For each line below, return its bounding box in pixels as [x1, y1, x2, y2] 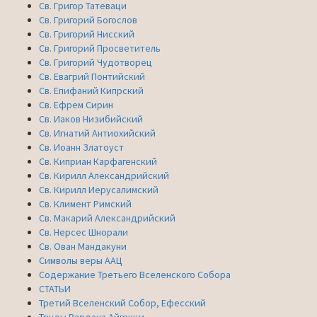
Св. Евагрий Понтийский [39, 69, 145, 83]
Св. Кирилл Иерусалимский [39, 183, 158, 196]
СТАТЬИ [39, 282, 71, 295]
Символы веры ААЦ [39, 253, 122, 267]
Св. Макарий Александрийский [39, 211, 175, 224]
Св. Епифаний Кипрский [39, 83, 144, 97]
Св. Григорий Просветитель [39, 41, 161, 54]
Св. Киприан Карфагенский [39, 154, 157, 168]
